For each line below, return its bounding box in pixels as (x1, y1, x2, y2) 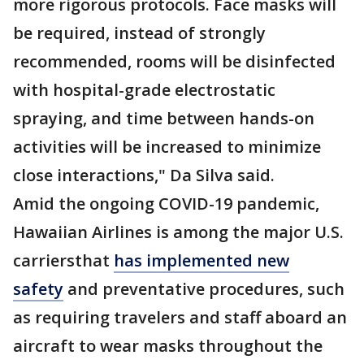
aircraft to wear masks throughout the (13, 335, 323, 357)
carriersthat (13, 249, 114, 271)
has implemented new (114, 249, 289, 271)
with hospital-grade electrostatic (13, 79, 275, 101)
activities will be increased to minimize (13, 136, 321, 158)
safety (13, 278, 63, 300)
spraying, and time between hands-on (13, 107, 314, 129)
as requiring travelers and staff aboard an (13, 306, 347, 328)
